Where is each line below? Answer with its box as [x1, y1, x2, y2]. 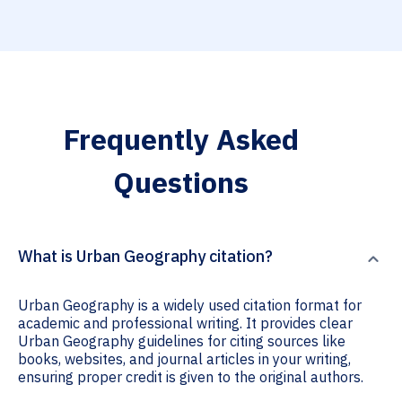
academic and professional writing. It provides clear [18, 314, 353, 333]
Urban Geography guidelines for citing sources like [18, 332, 345, 351]
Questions [113, 163, 249, 202]
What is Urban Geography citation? [18, 246, 273, 267]
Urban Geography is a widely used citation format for [18, 296, 362, 315]
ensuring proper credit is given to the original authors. [18, 368, 363, 387]
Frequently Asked [63, 120, 299, 159]
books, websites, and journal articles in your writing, [18, 350, 351, 369]
